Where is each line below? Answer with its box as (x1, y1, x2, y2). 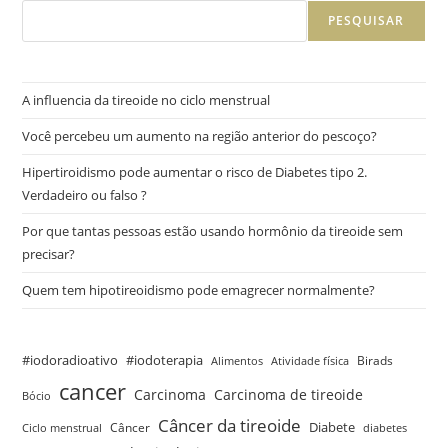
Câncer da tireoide (158, 413, 302, 437)
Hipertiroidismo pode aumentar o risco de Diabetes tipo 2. (22, 162, 368, 181)
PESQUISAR (327, 11, 405, 29)
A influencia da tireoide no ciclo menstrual (22, 90, 271, 109)
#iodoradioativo (22, 350, 119, 369)
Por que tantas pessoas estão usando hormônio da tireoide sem (22, 221, 404, 240)
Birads (357, 351, 394, 368)
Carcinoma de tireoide (214, 384, 364, 404)
